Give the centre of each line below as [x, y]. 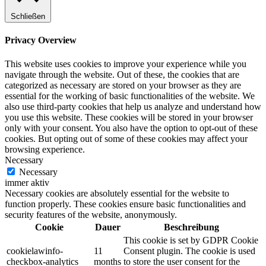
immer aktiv [27, 182]
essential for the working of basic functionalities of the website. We [130, 96]
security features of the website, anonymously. [91, 214]
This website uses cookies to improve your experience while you [126, 64]
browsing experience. [45, 149]
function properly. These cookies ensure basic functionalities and [125, 204]
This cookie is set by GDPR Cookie [191, 240]
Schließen [28, 16]
